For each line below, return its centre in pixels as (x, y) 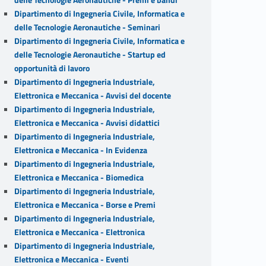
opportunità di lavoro (52, 68)
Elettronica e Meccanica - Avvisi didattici (87, 123)
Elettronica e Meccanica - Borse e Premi (85, 205)
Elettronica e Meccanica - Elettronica (79, 232)
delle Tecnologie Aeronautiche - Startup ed (90, 54)
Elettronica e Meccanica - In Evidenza (80, 150)
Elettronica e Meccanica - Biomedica (79, 177)
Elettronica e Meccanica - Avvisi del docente (92, 95)
